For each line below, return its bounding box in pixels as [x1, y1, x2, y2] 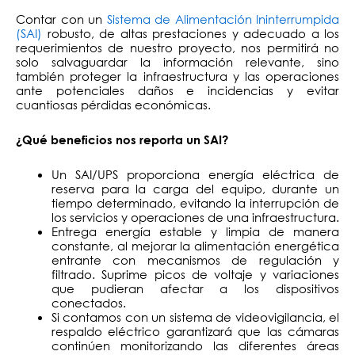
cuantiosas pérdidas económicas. [16, 96, 211, 113]
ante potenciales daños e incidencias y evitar [16, 82, 339, 98]
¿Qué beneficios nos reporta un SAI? [16, 132, 228, 147]
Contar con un [16, 10, 107, 27]
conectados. [52, 295, 126, 311]
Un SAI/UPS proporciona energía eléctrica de [52, 166, 339, 183]
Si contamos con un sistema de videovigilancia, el [52, 309, 339, 326]
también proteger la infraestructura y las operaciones [16, 67, 339, 84]
